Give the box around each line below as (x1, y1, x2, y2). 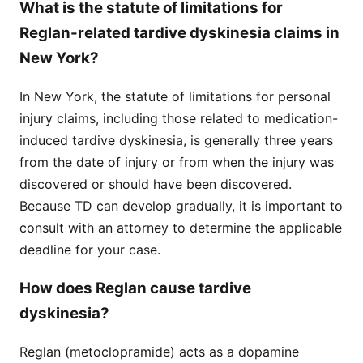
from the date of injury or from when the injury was (19, 153, 334, 170)
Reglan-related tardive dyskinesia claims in (19, 23, 340, 42)
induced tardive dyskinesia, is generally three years (19, 131, 333, 148)
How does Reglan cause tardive (19, 279, 251, 298)
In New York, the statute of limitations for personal (19, 88, 331, 105)
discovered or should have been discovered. (19, 175, 292, 192)
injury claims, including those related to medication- (19, 109, 338, 126)
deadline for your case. (19, 241, 160, 258)
